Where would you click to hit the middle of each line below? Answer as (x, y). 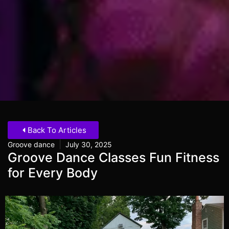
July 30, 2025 (89, 144)
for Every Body (53, 173)
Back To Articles (57, 130)
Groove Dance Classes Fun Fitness (113, 157)
